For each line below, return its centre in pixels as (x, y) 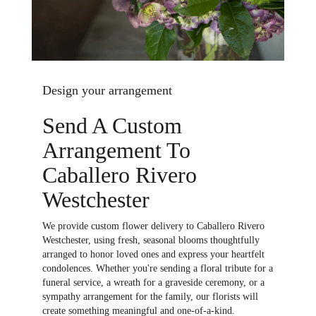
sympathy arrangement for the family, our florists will (150, 296)
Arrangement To (116, 150)
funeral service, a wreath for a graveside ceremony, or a (153, 282)
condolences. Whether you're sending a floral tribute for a (158, 268)
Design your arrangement (107, 90)
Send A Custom (112, 125)
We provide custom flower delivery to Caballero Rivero (153, 226)
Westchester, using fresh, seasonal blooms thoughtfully (151, 240)
